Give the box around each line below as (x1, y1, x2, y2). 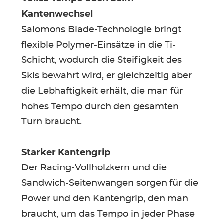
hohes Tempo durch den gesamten (21, 102, 179, 111)
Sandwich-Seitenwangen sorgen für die (21, 178, 199, 188)
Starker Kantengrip (21, 148, 111, 157)
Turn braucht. (21, 117, 82, 126)
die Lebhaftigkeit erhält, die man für (21, 86, 183, 96)
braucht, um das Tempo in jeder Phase (21, 209, 195, 219)
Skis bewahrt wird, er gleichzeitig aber (21, 71, 192, 80)
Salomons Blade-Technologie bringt (21, 25, 182, 34)
